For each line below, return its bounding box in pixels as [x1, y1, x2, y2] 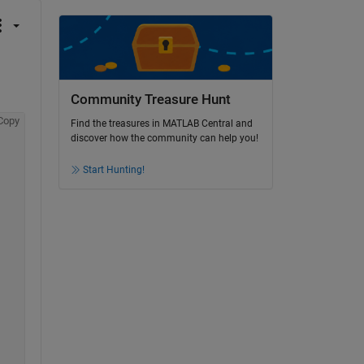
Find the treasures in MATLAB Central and [70, 118, 253, 130]
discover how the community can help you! [70, 132, 258, 145]
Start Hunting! [82, 164, 145, 176]
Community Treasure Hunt [70, 91, 231, 107]
